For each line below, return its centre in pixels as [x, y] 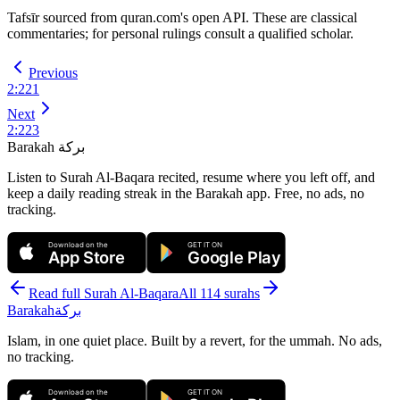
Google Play [234, 257]
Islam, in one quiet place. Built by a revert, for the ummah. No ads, [195, 340]
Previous [53, 72]
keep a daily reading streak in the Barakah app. [139, 193]
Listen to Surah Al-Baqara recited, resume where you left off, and [191, 177]
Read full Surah [74, 293]
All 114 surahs [219, 293]
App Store [87, 257]
